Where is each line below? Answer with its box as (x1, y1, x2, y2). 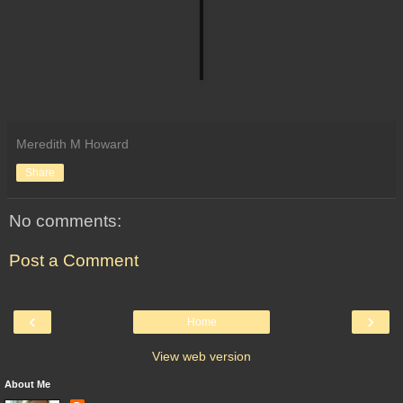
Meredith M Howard (16, 137, 129, 152)
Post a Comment (9, 251, 139, 271)
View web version (152, 349, 251, 364)
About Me (4, 379, 50, 390)
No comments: (9, 211, 121, 231)
